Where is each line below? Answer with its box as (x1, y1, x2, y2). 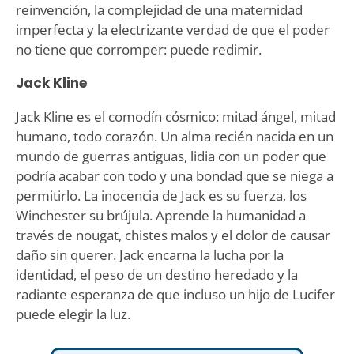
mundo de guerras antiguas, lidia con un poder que (15, 146, 326, 165)
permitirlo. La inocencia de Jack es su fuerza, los (15, 186, 307, 205)
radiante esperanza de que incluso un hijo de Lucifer (15, 284, 335, 303)
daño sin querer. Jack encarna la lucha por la (15, 245, 284, 264)
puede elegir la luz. (15, 304, 130, 323)
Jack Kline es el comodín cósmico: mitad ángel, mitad (15, 107, 336, 126)
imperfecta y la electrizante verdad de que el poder (15, 20, 330, 39)
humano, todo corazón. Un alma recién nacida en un (15, 126, 333, 145)
